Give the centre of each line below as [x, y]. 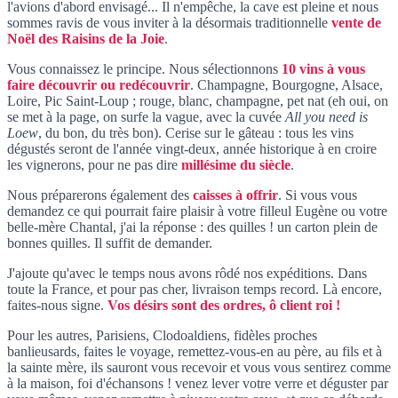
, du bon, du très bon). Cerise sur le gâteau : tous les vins [196, 132]
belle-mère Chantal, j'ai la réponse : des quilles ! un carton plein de [192, 227]
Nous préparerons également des [100, 195]
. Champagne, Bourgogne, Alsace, [287, 84]
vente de [356, 22]
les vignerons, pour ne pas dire [94, 164]
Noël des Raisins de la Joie [86, 38]
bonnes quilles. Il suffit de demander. [110, 243]
